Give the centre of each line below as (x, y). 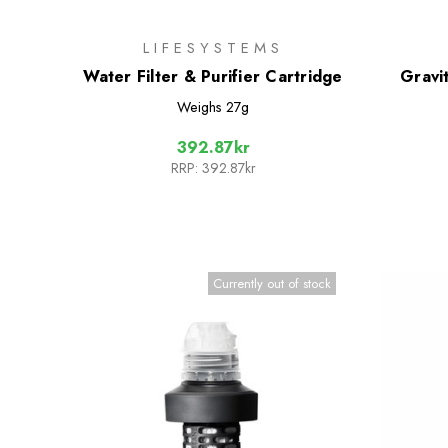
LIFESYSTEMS (213, 47)
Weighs (200, 106)
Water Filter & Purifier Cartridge (213, 76)
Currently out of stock (272, 283)
